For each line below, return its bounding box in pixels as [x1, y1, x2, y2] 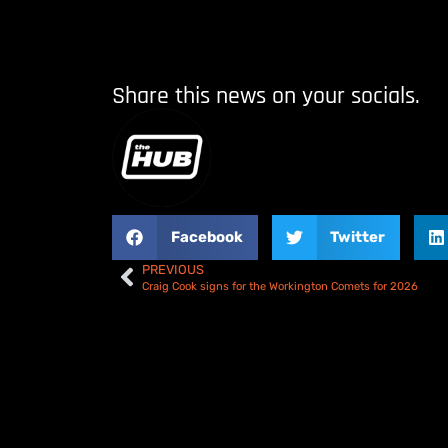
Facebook [170, 228, 243, 247]
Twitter [330, 228, 385, 247]
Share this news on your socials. [112, 80, 420, 111]
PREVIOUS [142, 261, 204, 277]
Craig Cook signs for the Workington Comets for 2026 [142, 279, 418, 293]
